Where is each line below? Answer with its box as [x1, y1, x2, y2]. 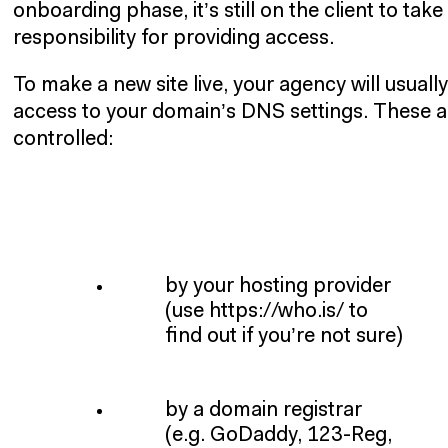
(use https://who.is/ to [164, 301, 368, 323]
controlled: [13, 129, 114, 151]
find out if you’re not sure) [164, 326, 402, 348]
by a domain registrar [164, 399, 362, 421]
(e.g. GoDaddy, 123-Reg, [164, 424, 392, 446]
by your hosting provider [164, 276, 391, 298]
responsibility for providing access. [13, 27, 335, 49]
